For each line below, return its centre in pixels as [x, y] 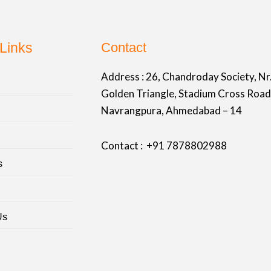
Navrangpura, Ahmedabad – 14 [171, 111]
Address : [123, 77]
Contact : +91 [133, 145]
